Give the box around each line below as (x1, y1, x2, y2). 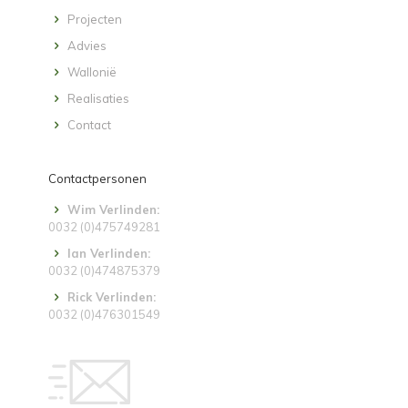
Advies (67, 37, 107, 53)
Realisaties (67, 90, 130, 106)
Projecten (67, 11, 123, 26)
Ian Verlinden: (67, 245, 151, 260)
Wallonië (67, 64, 117, 79)
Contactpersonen (48, 170, 147, 186)
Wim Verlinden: (67, 201, 160, 217)
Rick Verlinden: (67, 289, 157, 304)
